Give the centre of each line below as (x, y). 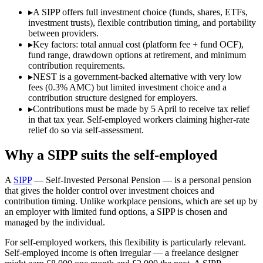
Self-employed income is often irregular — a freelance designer (122, 252)
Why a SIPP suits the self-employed (111, 155)
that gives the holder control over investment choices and (109, 190)
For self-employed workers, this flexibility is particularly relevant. (125, 242)
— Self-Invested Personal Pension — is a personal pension (141, 180)
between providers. (63, 33)
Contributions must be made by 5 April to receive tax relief (141, 109)
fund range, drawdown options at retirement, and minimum (137, 55)
